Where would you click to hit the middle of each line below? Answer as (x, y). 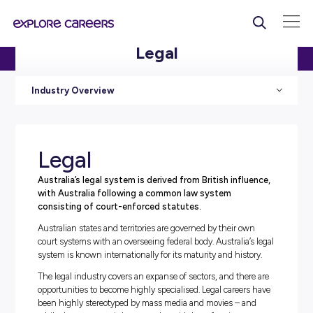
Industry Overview (91, 113)
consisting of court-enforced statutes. (150, 258)
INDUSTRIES (80, 74)
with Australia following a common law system (168, 242)
